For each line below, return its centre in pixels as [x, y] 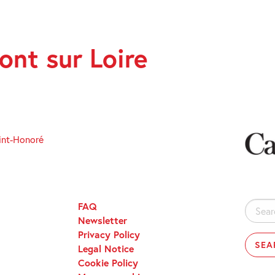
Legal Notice [106, 248]
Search [258, 206]
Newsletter [103, 220]
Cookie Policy [108, 262]
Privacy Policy [109, 234]
